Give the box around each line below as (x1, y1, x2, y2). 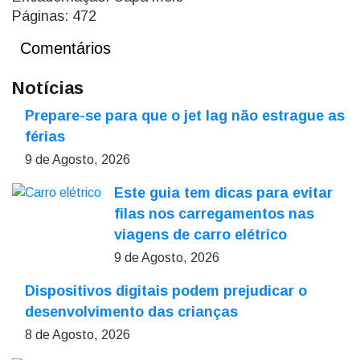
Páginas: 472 (12, 8, 96, 24)
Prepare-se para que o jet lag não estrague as (25, 108, 345, 124)
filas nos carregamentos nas (114, 206, 314, 222)
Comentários (20, 39, 111, 57)
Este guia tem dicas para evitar (114, 185, 333, 201)
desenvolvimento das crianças (25, 304, 238, 320)
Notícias (12, 78, 84, 98)
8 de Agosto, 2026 (25, 328, 130, 342)
